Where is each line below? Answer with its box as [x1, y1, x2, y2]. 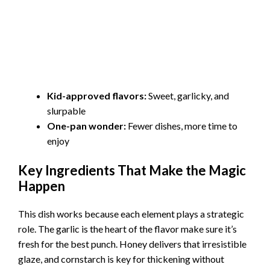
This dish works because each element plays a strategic [18, 208, 244, 220]
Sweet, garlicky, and [146, 90, 229, 102]
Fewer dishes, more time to [126, 120, 237, 132]
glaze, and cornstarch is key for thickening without [18, 253, 224, 265]
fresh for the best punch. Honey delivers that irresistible [18, 238, 246, 250]
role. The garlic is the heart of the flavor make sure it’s [18, 223, 237, 235]
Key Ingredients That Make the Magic [18, 162, 246, 179]
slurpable [47, 105, 86, 117]
